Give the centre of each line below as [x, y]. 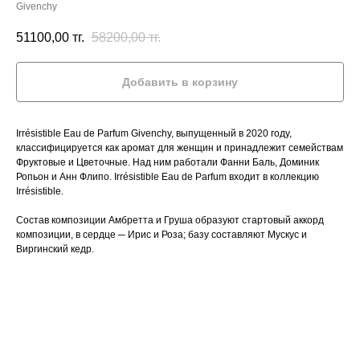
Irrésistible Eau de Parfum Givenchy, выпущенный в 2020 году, [154, 134]
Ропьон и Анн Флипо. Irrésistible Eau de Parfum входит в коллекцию [168, 177]
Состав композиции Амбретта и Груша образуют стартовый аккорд [170, 221]
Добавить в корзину [180, 82]
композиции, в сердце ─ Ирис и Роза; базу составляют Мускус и [162, 235]
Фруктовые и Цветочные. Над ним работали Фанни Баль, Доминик [168, 163]
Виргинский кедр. [55, 250]
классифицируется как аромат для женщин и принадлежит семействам [180, 148]
